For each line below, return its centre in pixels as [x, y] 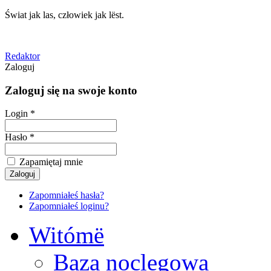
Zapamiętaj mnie [50, 162]
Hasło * [20, 137]
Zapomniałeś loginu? [69, 206]
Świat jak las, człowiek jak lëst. [64, 15]
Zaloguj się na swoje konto [71, 90]
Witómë [67, 235]
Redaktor [22, 56]
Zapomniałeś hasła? [67, 195]
